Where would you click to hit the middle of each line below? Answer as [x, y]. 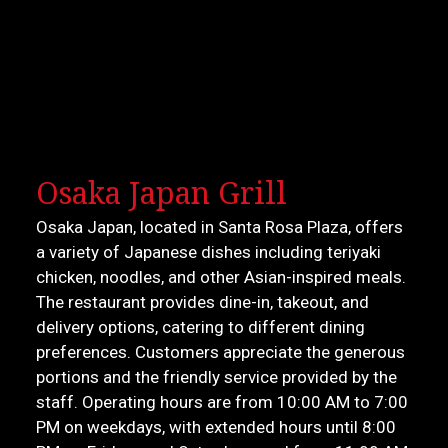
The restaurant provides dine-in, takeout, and [203, 302]
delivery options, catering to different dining [201, 327]
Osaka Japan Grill [162, 193]
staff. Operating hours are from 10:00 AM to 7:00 [222, 402]
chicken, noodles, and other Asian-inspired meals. [221, 277]
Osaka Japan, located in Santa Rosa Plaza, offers [220, 227]
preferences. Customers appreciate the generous [221, 352]
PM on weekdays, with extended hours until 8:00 [216, 427]
